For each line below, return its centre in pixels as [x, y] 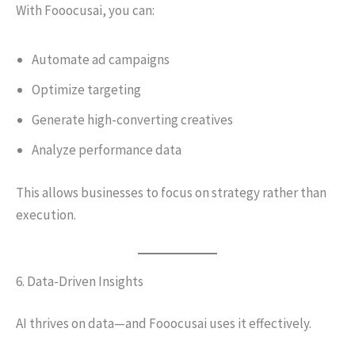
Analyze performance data [107, 150]
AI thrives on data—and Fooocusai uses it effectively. [164, 323]
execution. [46, 214]
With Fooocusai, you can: [85, 10]
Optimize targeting [86, 90]
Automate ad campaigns [101, 59]
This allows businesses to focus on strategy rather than [171, 192]
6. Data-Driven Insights [80, 281]
